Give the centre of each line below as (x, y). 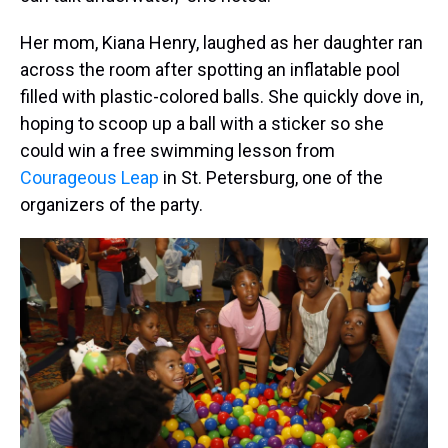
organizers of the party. (111, 204)
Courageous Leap (91, 177)
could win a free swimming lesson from (177, 150)
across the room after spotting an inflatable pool (210, 69)
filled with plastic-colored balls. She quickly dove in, (221, 96)
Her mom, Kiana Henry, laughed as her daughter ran (221, 42)
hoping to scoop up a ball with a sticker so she (202, 123)
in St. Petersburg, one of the (273, 177)
